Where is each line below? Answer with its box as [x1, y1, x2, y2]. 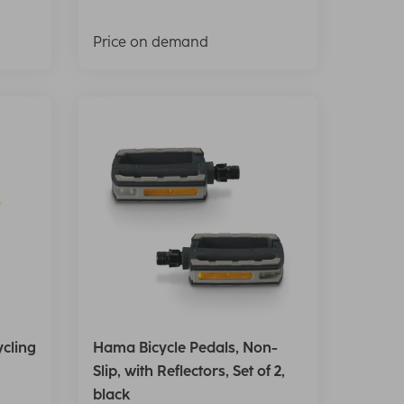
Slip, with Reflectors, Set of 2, [92, 362, 285, 380]
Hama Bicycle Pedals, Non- [92, 338, 278, 356]
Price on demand [92, 33, 208, 51]
